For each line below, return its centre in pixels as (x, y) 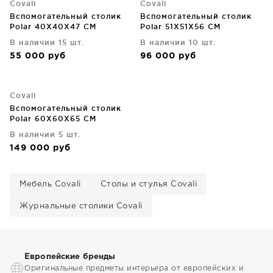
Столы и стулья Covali (148, 184)
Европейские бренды (70, 257)
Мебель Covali (50, 184)
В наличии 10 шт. (178, 42)
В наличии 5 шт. (45, 134)
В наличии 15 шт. (47, 42)
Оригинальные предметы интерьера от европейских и (134, 268)
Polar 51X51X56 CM (180, 27)
